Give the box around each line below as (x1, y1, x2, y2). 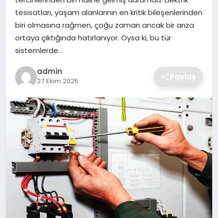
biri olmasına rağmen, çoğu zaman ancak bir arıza (15, 20, 194, 31)
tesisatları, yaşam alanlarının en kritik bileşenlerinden (15, 7, 202, 18)
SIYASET (13, 1, 40, 11)
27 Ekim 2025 (36, 76, 78, 86)
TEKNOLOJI (13, 52, 51, 62)
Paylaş (170, 72, 196, 82)
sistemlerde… (15, 45, 63, 56)
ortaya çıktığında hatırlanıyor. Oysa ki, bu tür (15, 33, 171, 43)
